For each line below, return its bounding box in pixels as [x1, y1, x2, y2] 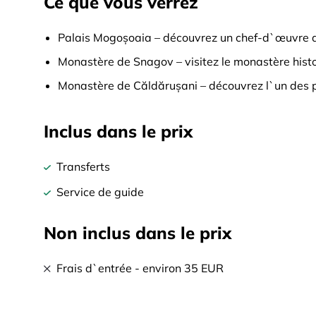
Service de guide [56, 185, 144, 199]
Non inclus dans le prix [44, 222, 231, 243]
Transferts [56, 159, 110, 174]
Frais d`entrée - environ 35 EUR [56, 261, 224, 275]
